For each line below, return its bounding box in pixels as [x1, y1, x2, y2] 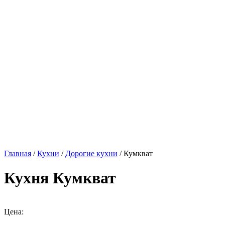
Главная [4, 149, 31, 158]
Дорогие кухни [65, 149, 118, 158]
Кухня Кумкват [4, 169, 116, 187]
